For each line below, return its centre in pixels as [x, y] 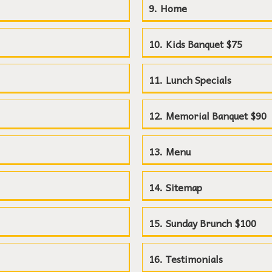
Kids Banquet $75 [204, 44]
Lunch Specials [199, 80]
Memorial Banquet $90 [216, 115]
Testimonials [194, 259]
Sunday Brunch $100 [211, 223]
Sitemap [184, 187]
